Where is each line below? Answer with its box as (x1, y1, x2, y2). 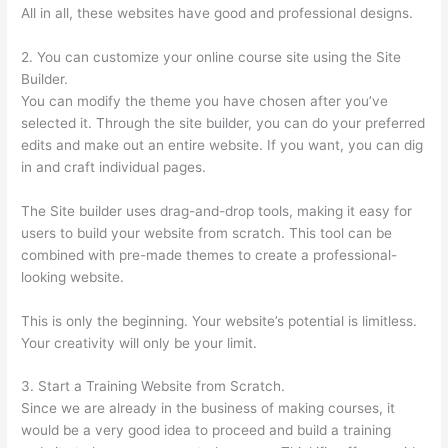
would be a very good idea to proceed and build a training (21, 422, 392, 439)
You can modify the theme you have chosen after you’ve (21, 93, 389, 110)
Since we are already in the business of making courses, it (21, 400, 396, 417)
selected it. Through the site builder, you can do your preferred (21, 115, 426, 132)
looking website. (21, 268, 125, 285)
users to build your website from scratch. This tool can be (21, 224, 393, 241)
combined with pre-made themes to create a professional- (21, 246, 398, 263)
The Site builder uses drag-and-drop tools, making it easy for (21, 202, 413, 219)
